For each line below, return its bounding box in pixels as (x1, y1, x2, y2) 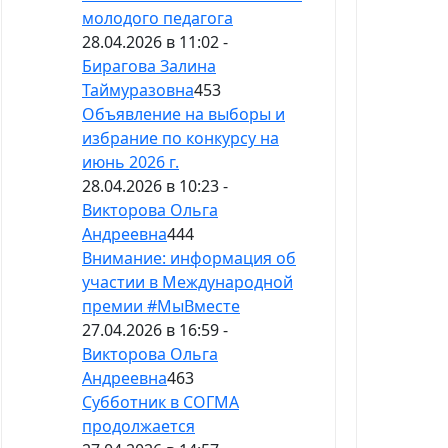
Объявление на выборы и (82, 103, 285, 126)
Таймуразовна (82, 79, 194, 102)
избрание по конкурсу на (82, 127, 279, 150)
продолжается (82, 415, 195, 438)
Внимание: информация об (82, 247, 296, 270)
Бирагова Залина (82, 55, 216, 78)
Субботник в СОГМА (82, 391, 239, 414)
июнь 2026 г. (82, 151, 179, 174)
